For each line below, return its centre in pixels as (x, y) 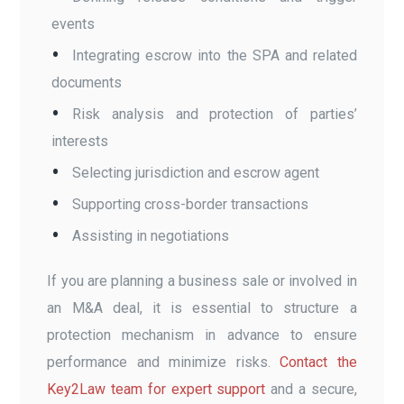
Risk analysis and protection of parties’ (215, 114)
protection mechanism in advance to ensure (202, 335)
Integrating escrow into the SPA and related (215, 55)
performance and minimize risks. (164, 362)
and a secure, (311, 389)
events (73, 23)
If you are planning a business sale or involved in (202, 280)
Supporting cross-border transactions (191, 204)
